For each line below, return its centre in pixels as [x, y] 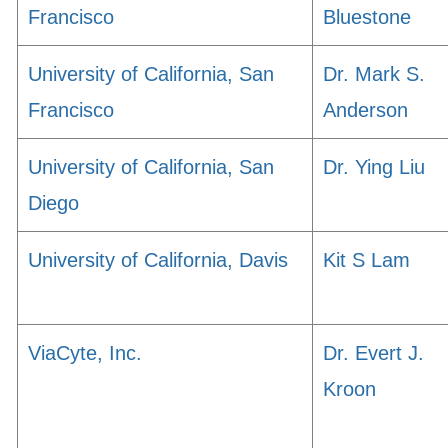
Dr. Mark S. [374, 74]
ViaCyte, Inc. [85, 353]
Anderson [365, 110]
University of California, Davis [158, 260]
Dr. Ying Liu [374, 167]
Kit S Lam [366, 260]
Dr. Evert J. [373, 353]
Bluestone [367, 17]
